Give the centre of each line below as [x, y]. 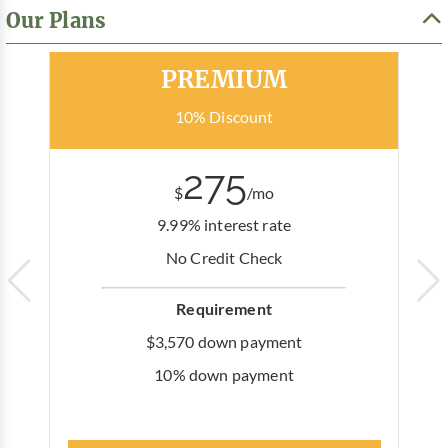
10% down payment [224, 374]
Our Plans [55, 19]
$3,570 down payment [224, 341]
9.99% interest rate [224, 224]
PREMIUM [224, 78]
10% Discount [224, 116]
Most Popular [224, 32]
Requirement [224, 308]
